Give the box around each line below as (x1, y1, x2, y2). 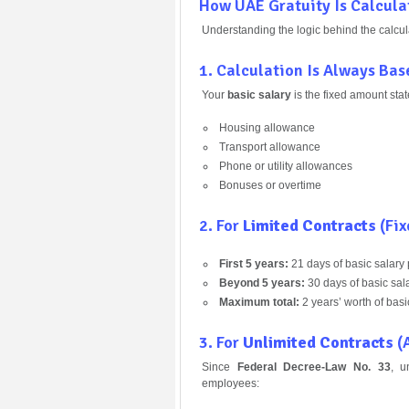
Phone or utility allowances (218, 159, 352, 173)
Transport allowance (218, 140, 320, 153)
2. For (199, 215, 243, 236)
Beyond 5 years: (218, 276, 305, 289)
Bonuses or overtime (218, 178, 321, 192)
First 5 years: (218, 257, 288, 270)
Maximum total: (218, 295, 299, 309)
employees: (202, 376, 259, 390)
